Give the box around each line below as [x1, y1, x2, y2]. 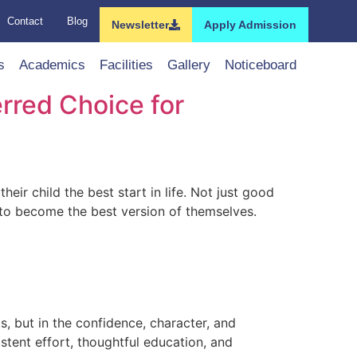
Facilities [99, 57, 153, 73]
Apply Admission [204, 18, 297, 31]
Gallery [167, 57, 210, 73]
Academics [18, 57, 85, 73]
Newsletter [112, 18, 170, 31]
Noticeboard [224, 57, 296, 73]
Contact [7, 15, 44, 27]
